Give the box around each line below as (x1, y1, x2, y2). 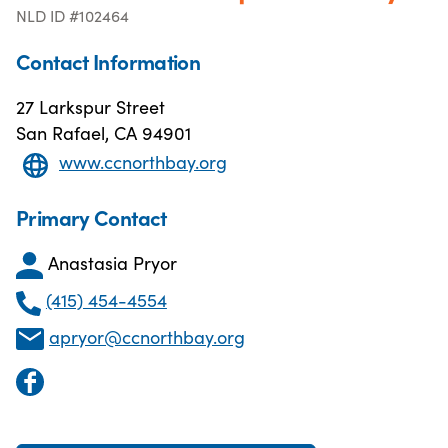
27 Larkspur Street (16, 94, 165, 119)
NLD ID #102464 (16, 4, 129, 26)
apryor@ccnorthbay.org (49, 323, 246, 349)
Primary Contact (16, 202, 167, 232)
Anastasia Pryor (48, 250, 177, 275)
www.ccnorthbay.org (59, 149, 227, 175)
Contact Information (16, 46, 201, 76)
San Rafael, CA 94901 (16, 120, 191, 145)
